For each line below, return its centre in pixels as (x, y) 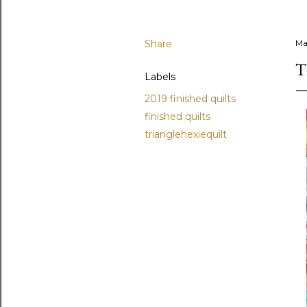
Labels (160, 77)
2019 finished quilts (190, 99)
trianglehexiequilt (186, 134)
